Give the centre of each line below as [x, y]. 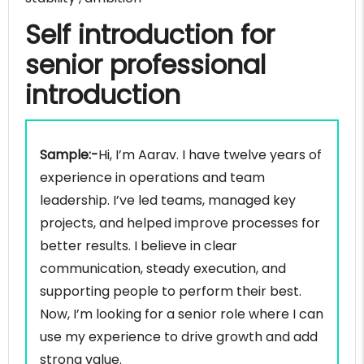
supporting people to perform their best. [171, 292]
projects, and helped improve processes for [180, 223]
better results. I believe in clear [139, 246]
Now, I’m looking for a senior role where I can [182, 314]
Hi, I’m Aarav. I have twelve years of [210, 155]
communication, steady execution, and [163, 269]
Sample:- [69, 155]
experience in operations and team [152, 178]
